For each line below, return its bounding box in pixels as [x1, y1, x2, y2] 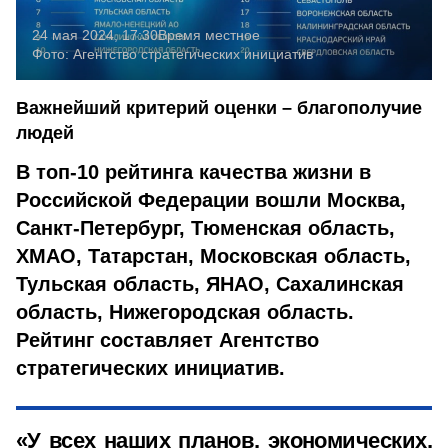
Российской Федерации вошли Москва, [16, 189, 406, 211]
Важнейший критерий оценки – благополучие [16, 98, 422, 118]
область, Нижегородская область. [16, 301, 354, 323]
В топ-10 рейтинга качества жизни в [16, 161, 371, 183]
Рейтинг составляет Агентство [16, 329, 319, 351]
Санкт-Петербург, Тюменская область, [16, 217, 395, 239]
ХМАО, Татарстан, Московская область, [16, 245, 411, 267]
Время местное [158, 27, 260, 43]
